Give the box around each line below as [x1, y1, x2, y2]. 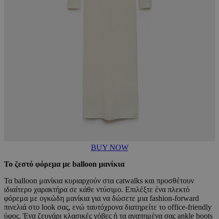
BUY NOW [90, 143, 129, 152]
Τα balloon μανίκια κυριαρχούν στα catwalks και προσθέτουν [4, 176, 194, 185]
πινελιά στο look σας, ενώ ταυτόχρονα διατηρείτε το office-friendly [4, 202, 212, 211]
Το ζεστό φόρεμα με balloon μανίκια [4, 159, 125, 168]
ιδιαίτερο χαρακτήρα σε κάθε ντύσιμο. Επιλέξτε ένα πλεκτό [4, 185, 190, 194]
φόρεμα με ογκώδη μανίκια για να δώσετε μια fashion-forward [4, 194, 199, 202]
